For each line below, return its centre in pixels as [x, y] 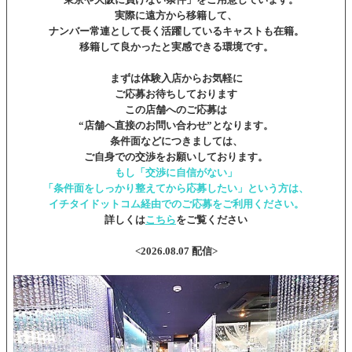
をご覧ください [212, 219]
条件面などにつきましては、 [176, 141]
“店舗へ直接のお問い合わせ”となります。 [176, 125]
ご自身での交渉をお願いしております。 [176, 156]
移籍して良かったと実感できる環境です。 [176, 46]
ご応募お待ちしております [176, 93]
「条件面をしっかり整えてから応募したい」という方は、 [176, 188]
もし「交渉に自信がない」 [176, 172]
